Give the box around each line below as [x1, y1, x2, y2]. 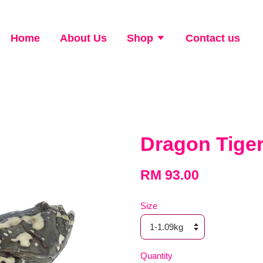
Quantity [140, 251, 173, 261]
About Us [59, 32, 107, 44]
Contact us [185, 32, 240, 44]
